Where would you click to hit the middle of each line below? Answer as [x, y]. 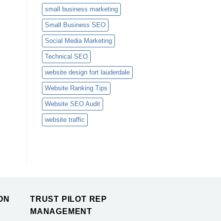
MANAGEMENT [61, 212]
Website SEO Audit [72, 104]
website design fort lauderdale [87, 73]
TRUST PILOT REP [69, 199]
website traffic [65, 120]
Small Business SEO [75, 25]
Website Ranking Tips [76, 88]
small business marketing [81, 9]
